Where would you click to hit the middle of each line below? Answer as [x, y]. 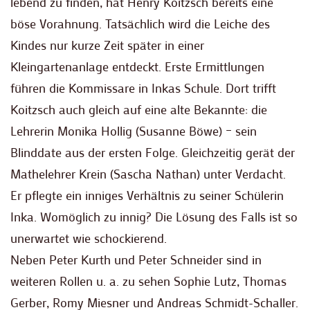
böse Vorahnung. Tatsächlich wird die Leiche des [140, 24]
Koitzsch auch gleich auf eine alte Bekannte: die [139, 110]
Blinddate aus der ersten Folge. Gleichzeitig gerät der [153, 153]
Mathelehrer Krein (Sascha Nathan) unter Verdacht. [148, 174]
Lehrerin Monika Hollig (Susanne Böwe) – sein [134, 131]
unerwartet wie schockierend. [89, 238]
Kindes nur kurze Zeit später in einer [107, 45]
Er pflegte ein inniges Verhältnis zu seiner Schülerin [147, 195]
